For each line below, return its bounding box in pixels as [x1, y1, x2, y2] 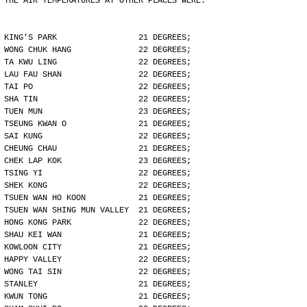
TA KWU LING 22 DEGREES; [4, 58, 191, 67]
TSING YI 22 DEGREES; [4, 169, 191, 178]
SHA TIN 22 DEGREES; [4, 95, 191, 104]
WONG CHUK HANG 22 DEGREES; [4, 45, 191, 55]
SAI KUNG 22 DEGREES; [4, 132, 191, 141]
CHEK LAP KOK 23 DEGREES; [4, 156, 191, 166]
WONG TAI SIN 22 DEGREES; [4, 267, 191, 277]
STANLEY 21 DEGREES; [4, 280, 191, 289]
